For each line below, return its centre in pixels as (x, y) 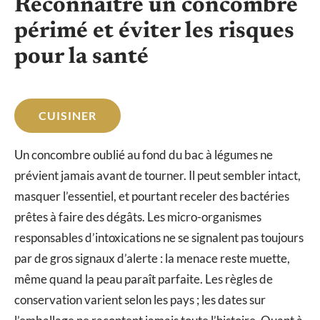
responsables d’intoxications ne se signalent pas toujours (159, 238)
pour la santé (81, 57)
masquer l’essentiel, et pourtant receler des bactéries (152, 196)
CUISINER (67, 116)
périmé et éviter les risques (154, 32)
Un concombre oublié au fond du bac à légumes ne (144, 155)
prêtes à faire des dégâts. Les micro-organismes (138, 217)
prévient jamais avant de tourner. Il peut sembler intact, (157, 176)
